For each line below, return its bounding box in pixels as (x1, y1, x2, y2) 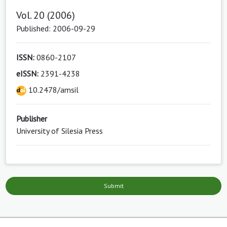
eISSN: (16, 68, 39, 79)
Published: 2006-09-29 (16, 23, 95, 34)
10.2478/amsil (26, 85, 79, 95)
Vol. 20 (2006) (16, 9, 75, 22)
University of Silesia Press (16, 126, 103, 136)
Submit (103, 182, 124, 190)
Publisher (16, 113, 47, 124)
